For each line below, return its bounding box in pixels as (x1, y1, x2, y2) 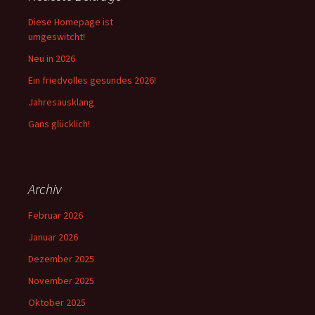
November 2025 (28, 274, 94, 287)
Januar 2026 (28, 231, 78, 243)
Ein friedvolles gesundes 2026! (28, 74, 156, 86)
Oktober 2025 (28, 296, 86, 309)
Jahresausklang (28, 96, 94, 108)
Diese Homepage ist (28, 15, 113, 28)
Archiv (28, 180, 61, 198)
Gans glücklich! (28, 117, 90, 130)
